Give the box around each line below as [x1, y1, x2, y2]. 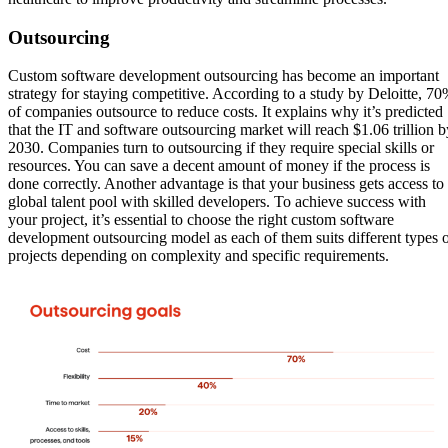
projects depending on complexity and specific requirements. [8, 247, 389, 265]
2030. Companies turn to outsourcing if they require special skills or [8, 139, 434, 157]
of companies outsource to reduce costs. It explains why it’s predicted [8, 103, 443, 121]
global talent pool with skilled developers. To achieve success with [8, 193, 426, 211]
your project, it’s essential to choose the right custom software [8, 211, 394, 229]
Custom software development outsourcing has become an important [8, 67, 439, 85]
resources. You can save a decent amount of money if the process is [8, 157, 430, 175]
